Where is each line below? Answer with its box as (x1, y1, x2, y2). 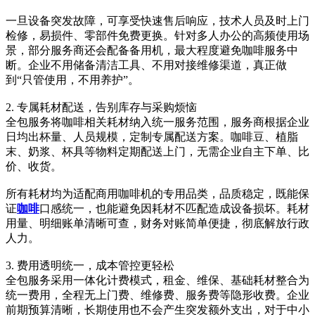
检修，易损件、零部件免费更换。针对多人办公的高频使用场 (6, 30, 309, 42)
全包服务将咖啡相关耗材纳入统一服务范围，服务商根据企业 (6, 116, 309, 129)
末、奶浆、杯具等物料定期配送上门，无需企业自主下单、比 (6, 146, 309, 158)
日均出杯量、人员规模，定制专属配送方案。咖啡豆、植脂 (6, 131, 298, 143)
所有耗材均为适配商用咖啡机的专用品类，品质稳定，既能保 (6, 188, 309, 200)
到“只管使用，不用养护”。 (6, 74, 139, 86)
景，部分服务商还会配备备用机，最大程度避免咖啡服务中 (6, 44, 298, 57)
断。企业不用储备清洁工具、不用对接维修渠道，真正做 (6, 59, 287, 72)
